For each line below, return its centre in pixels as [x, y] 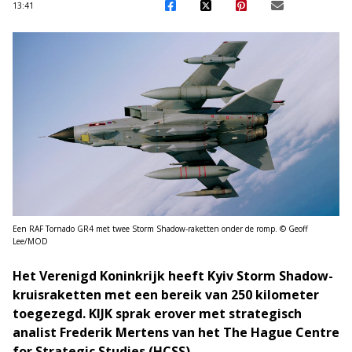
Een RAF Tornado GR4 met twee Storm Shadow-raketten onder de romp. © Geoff [160, 228]
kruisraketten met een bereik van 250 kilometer [166, 294]
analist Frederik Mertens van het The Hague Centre [176, 332]
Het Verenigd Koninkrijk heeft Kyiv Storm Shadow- [173, 275]
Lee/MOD [30, 241]
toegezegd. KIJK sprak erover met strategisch [157, 313]
